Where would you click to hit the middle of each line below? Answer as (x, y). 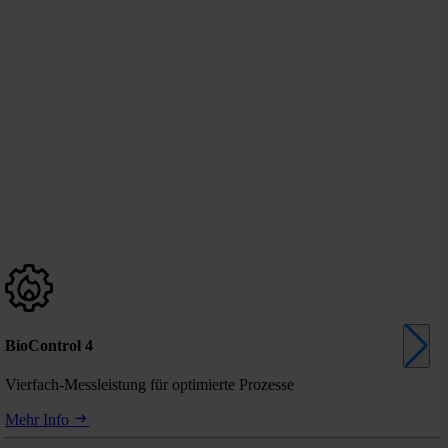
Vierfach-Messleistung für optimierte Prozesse (150, 385)
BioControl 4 (49, 345)
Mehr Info (39, 420)
